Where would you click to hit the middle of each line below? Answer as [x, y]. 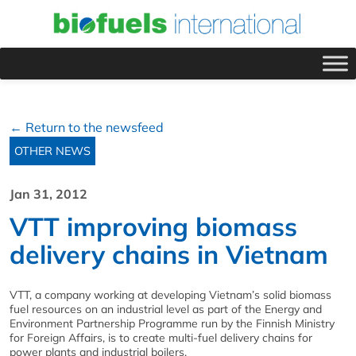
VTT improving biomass [153, 226]
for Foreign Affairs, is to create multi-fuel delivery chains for [161, 337]
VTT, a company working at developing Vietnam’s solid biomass [170, 294]
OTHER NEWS [52, 151]
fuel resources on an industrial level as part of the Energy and [166, 309]
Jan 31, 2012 [48, 193]
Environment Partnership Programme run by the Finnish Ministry [172, 323]
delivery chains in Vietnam [169, 254]
